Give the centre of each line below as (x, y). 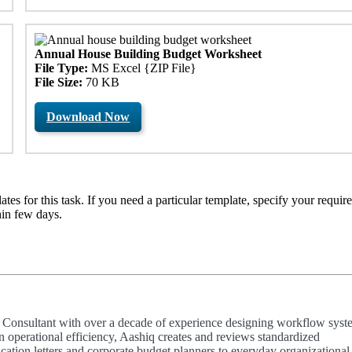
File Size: (59, 82)
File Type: (62, 68)
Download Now (88, 116)
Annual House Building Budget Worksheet (148, 53)
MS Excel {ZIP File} (143, 68)
